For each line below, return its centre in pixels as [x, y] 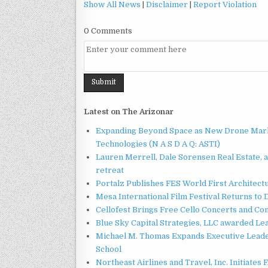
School [109, 249]
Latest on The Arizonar [129, 111]
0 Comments [108, 31]
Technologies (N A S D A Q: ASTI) [158, 144]
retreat [110, 170]
